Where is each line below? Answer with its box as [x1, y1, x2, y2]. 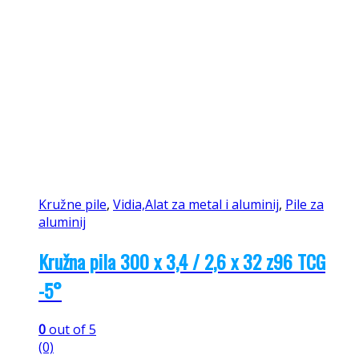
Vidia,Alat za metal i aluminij [113, 195, 279, 213]
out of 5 [46, 320, 96, 338]
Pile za [285, 195, 324, 213]
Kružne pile [38, 195, 107, 213]
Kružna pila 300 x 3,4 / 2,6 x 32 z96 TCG [38, 246, 325, 276]
